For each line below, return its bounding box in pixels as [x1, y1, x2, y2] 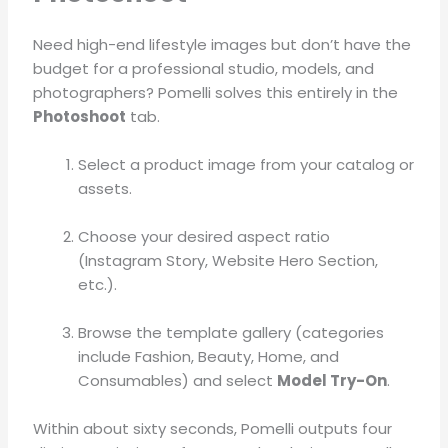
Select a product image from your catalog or [78, 153, 415, 175]
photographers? [33, 81, 159, 103]
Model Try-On [277, 369, 388, 391]
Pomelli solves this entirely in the [158, 81, 399, 103]
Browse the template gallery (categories [78, 321, 385, 343]
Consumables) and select [78, 369, 278, 391]
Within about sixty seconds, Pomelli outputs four [33, 417, 393, 439]
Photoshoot [33, 105, 127, 127]
